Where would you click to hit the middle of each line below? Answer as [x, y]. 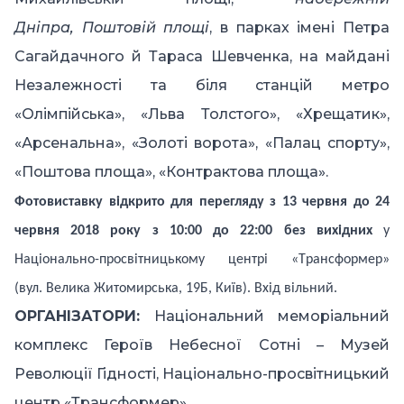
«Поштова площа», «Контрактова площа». [171, 172]
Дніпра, [44, 28]
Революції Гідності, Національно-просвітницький [202, 374]
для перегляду [220, 202]
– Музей [353, 345]
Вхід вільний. [296, 289]
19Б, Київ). [220, 289]
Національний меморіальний [272, 317]
